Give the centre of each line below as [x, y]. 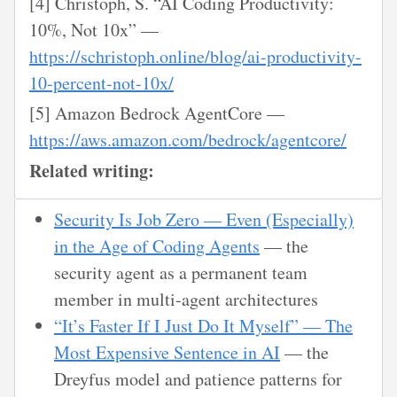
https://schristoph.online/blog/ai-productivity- [195, 56]
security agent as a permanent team [181, 273]
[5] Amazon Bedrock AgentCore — [157, 113]
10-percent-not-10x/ [101, 82]
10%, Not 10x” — [94, 29]
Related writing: [92, 171]
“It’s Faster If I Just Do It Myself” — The [203, 326]
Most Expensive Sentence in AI [167, 353]
